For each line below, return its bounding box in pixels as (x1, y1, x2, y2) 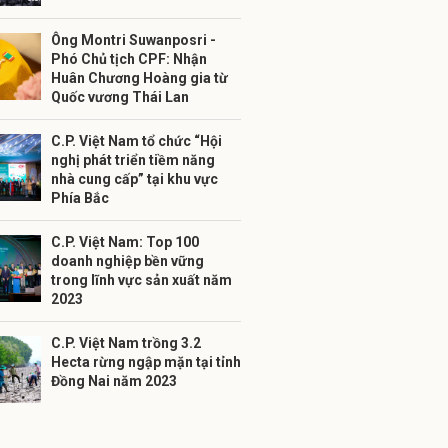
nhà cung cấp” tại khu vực (51, 171, 218, 187)
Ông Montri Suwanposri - (51, 32, 216, 48)
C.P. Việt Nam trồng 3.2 (51, 335, 201, 351)
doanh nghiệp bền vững (51, 253, 204, 269)
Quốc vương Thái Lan (51, 89, 189, 105)
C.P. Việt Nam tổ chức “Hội (51, 133, 222, 149)
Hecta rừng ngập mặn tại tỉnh (51, 354, 241, 370)
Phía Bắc (51, 190, 109, 206)
